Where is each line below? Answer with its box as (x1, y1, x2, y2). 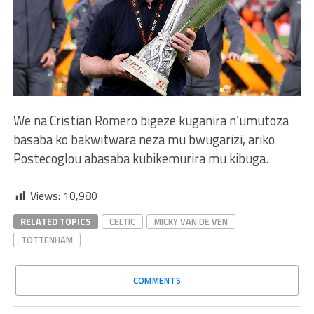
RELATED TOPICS (20, 214, 91, 228)
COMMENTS (132, 273, 182, 287)
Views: (29, 186, 60, 204)
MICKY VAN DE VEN (153, 214, 228, 228)
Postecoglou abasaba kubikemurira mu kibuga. (13, 148, 268, 168)
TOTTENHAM (20, 232, 73, 247)
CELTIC (109, 214, 135, 228)
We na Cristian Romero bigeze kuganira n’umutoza (13, 110, 289, 130)
